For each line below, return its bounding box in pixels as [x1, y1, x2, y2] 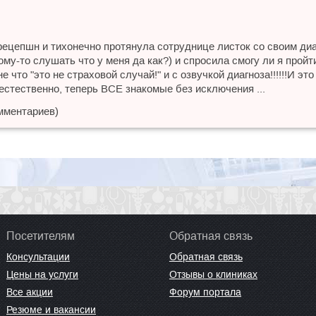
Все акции [6, 286, 53, 298]
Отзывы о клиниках [169, 269, 257, 280]
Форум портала [169, 286, 241, 298]
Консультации [6, 251, 70, 262]
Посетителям [6, 230, 75, 242]
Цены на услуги [6, 269, 78, 280]
